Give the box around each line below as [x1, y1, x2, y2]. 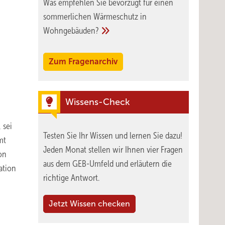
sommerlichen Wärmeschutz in [43, 12, 147, 22]
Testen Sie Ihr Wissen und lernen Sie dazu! [43, 131, 182, 141]
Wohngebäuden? [43, 26, 99, 36]
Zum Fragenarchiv [49, 57, 118, 66]
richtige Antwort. [43, 173, 99, 183]
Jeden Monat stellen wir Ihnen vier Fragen [43, 145, 183, 155]
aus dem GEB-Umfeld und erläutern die [43, 159, 172, 169]
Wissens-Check [65, 97, 130, 107]
